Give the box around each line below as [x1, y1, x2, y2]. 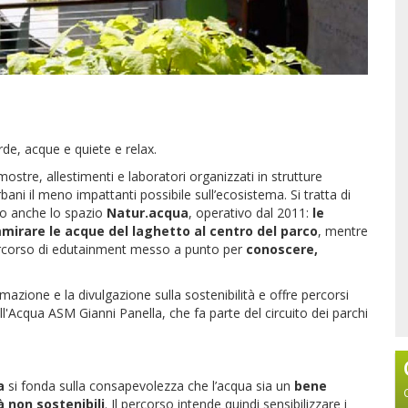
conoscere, [246, 240, 318, 258]
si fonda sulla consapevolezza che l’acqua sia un [5, 376, 294, 394]
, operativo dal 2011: [189, 203, 312, 221]
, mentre [318, 221, 368, 240]
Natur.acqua [107, 203, 189, 221]
